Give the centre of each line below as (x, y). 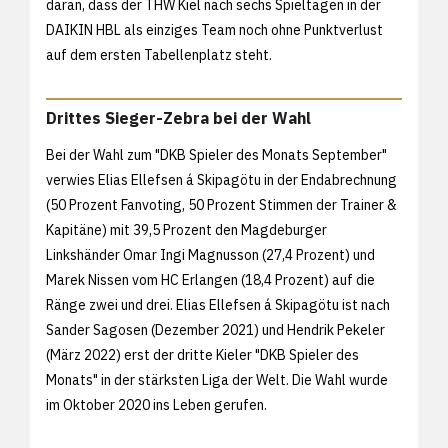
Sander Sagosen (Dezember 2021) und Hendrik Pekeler (215, 329)
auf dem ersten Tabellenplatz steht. (159, 55)
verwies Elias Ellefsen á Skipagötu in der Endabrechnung (221, 179)
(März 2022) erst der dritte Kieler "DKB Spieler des (202, 354)
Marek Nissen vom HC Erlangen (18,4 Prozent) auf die (210, 279)
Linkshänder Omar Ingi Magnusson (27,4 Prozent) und (210, 254)
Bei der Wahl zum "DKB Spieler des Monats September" (216, 154)
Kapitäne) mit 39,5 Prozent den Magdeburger (186, 229)
